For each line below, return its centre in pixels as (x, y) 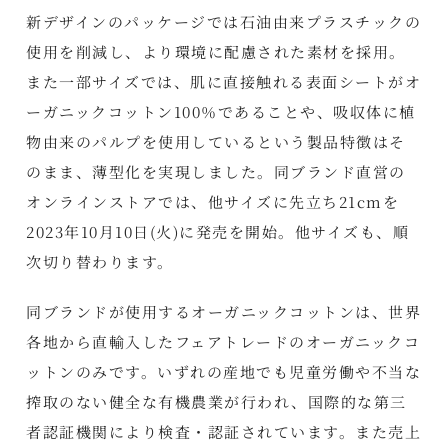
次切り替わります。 (100, 261)
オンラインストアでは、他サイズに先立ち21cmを (213, 201)
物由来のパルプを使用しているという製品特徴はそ (216, 141)
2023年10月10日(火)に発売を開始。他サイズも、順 (218, 231)
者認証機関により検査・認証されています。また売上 (224, 431)
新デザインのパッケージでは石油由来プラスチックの (224, 21)
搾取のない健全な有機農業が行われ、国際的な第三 (216, 401)
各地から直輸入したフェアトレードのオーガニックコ (223, 341)
